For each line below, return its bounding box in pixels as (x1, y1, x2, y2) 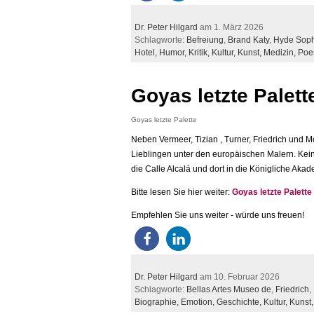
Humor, (159, 47, 189, 57)
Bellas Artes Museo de (186, 285, 271, 295)
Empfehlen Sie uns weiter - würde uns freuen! (131, 210, 304, 221)
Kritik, (189, 47, 212, 57)
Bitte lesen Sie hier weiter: (131, 187, 232, 198)
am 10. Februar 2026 (198, 272, 280, 282)
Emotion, (181, 297, 217, 308)
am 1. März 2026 (198, 22, 264, 32)
